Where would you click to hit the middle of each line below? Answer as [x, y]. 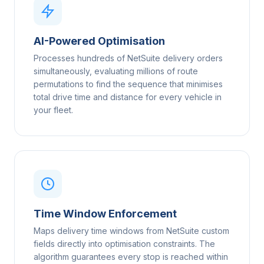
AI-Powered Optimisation [99, 41]
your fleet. [53, 110]
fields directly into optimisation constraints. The [124, 244]
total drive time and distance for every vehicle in [128, 97]
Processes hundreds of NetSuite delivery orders [128, 58]
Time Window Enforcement [105, 214]
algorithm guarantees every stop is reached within [131, 257]
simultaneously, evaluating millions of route [116, 71]
